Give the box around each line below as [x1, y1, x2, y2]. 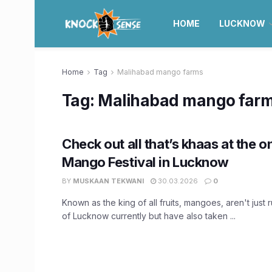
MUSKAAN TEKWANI [73, 177, 144, 185]
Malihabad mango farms [117, 67, 203, 76]
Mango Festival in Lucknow [62, 154, 229, 170]
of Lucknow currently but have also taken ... [62, 211, 236, 221]
